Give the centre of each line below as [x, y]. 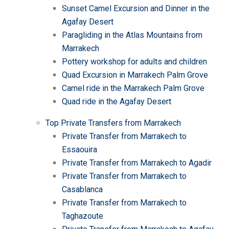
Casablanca [82, 189]
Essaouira [79, 150]
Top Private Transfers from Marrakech [113, 123]
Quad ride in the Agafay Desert [117, 101]
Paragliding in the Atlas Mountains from [132, 35]
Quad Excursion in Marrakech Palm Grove [135, 75]
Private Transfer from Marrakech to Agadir [137, 163]
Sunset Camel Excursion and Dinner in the [136, 8]
